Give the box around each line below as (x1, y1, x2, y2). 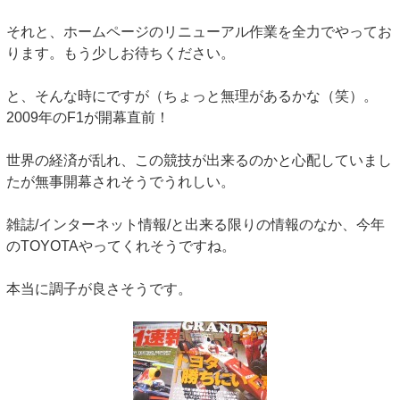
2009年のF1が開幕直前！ (6, 110, 170, 126)
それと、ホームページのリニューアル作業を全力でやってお (6, 24, 392, 40)
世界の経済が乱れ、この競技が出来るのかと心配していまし (6, 153, 392, 169)
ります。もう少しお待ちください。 (6, 46, 235, 62)
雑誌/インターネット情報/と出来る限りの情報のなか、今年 (6, 217, 385, 233)
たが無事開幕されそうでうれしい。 (6, 174, 235, 190)
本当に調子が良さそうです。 (6, 281, 192, 297)
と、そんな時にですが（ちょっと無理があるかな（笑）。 (6, 88, 378, 104)
